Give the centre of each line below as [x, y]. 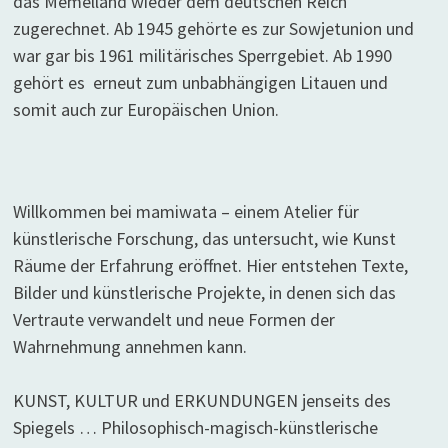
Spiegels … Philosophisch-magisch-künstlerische [195, 428]
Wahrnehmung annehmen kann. [129, 347]
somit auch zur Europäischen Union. [145, 110]
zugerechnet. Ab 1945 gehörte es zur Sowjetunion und [215, 29]
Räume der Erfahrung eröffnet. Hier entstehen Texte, [210, 266]
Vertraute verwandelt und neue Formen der [173, 320]
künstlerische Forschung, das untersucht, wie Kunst [204, 239]
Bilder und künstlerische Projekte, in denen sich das [204, 293]
